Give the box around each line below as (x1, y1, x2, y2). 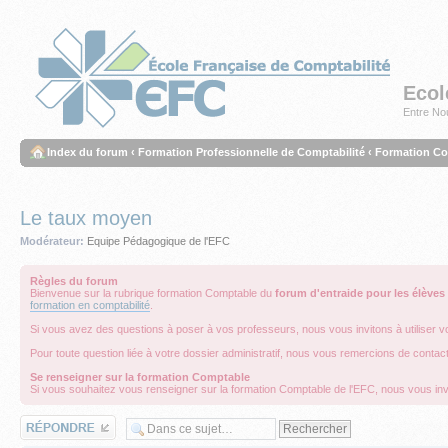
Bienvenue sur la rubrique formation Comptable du (30, 286, 275, 299)
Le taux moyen (20, 207, 152, 229)
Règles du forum (30, 274, 118, 287)
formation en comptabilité (30, 298, 150, 311)
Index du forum (47, 146, 128, 158)
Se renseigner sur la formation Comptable (30, 370, 250, 383)
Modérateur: (20, 235, 84, 247)
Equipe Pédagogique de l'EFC (87, 235, 230, 247)
